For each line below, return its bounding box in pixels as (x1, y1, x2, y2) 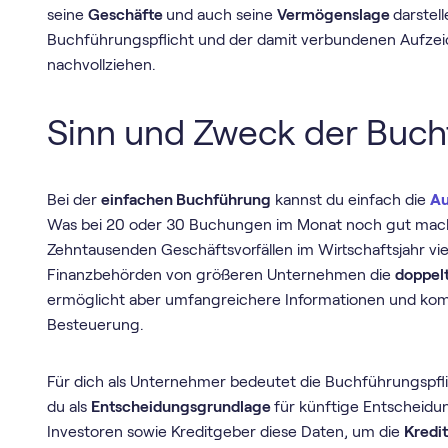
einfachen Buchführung (101, 191, 272, 209)
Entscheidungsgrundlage (91, 397, 275, 415)
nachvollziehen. (47, 55, 157, 73)
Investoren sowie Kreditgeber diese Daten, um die (47, 422, 405, 440)
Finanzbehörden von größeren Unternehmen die (47, 266, 396, 284)
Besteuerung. (47, 316, 145, 334)
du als (47, 397, 92, 415)
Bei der (47, 191, 102, 209)
